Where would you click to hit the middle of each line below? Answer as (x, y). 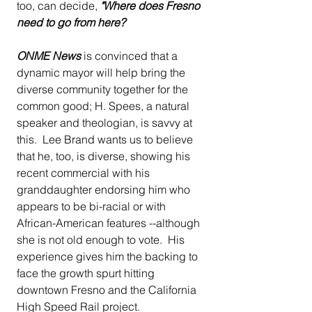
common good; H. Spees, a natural (104, 106)
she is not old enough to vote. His (102, 240)
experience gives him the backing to (109, 257)
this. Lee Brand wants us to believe (106, 140)
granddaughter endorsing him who (105, 190)
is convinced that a (131, 56)
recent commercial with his (85, 173)
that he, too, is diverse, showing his (105, 156)
